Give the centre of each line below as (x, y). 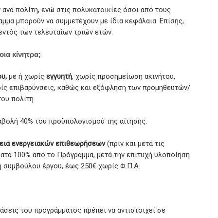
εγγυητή (59, 76)
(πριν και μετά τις (135, 143)
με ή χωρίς (27, 76)
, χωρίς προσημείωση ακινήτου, (124, 76)
